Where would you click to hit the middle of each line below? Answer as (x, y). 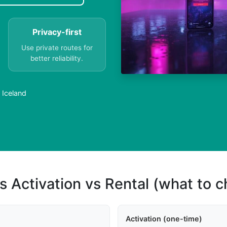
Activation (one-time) (164, 219)
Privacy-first (57, 32)
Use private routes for (57, 48)
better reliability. (57, 59)
